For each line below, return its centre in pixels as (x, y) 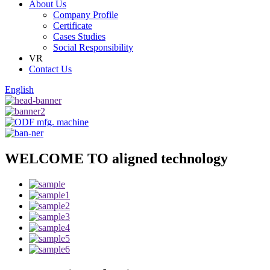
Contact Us (50, 69)
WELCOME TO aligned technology (116, 158)
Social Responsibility (93, 47)
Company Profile (86, 15)
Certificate (73, 26)
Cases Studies (79, 36)
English (19, 89)
